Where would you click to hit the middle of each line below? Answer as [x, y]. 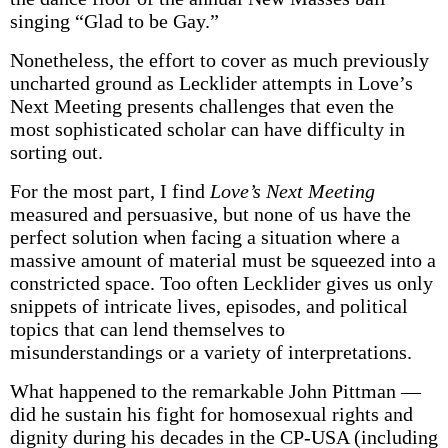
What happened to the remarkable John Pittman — [215, 391]
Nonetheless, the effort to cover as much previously [219, 60]
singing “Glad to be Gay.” [114, 21]
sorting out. [56, 152]
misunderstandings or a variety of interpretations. [210, 352]
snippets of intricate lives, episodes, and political [208, 306]
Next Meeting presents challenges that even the [201, 106]
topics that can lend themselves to [147, 329]
